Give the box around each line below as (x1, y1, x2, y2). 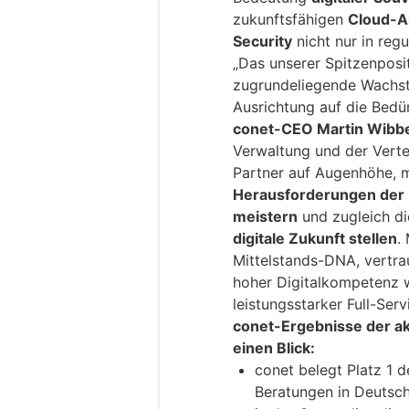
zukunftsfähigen (233, 10, 348, 29)
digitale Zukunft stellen (233, 229, 397, 248)
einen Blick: (233, 339, 315, 358)
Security (233, 32, 292, 51)
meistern (233, 207, 298, 226)
